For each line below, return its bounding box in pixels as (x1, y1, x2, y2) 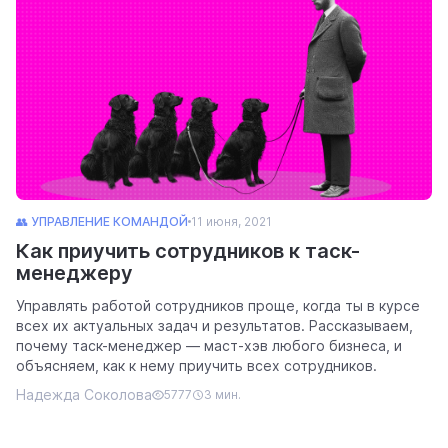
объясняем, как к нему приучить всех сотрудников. (16, 356, 377, 374)
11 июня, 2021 (191, 213, 272, 229)
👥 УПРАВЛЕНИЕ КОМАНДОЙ (16, 213, 188, 229)
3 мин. (204, 386, 241, 402)
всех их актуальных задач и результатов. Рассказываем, (16, 316, 413, 334)
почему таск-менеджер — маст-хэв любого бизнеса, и (16, 336, 402, 354)
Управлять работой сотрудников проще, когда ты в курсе (16, 296, 420, 314)
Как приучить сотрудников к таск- (16, 238, 360, 263)
